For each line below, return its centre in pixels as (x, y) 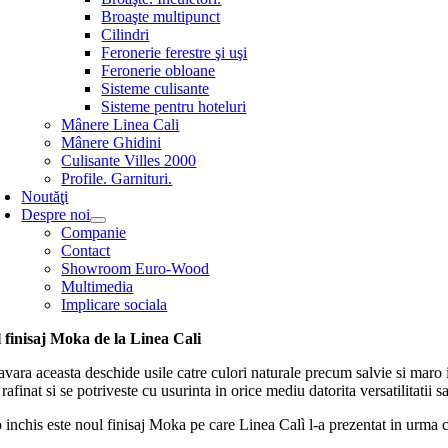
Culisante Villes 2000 (129, 160)
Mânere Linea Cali (120, 124)
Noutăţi (45, 196)
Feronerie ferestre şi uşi (174, 52)
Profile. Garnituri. (117, 178)
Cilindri (125, 34)
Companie (94, 232)
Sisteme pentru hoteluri (174, 106)
